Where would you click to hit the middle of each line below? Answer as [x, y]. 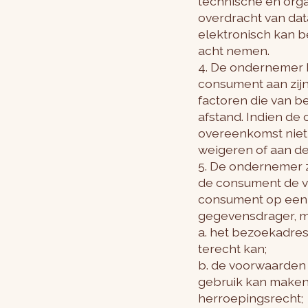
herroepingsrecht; [251, 298]
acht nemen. [234, 50]
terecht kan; [232, 248]
